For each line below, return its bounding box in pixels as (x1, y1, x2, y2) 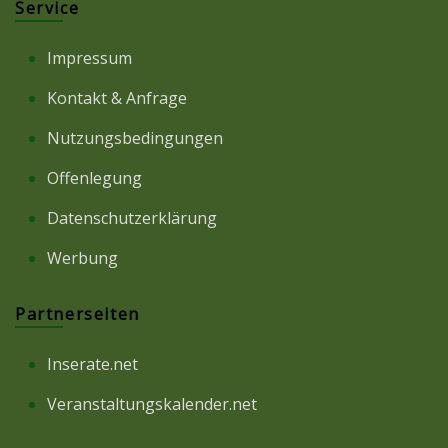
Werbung (47, 246, 118, 269)
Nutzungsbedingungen (47, 126, 223, 149)
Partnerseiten (15, 302, 140, 325)
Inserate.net (47, 352, 138, 375)
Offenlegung (47, 166, 142, 189)
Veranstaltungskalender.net (47, 392, 257, 415)
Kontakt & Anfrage (47, 86, 187, 109)
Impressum (47, 46, 132, 69)
